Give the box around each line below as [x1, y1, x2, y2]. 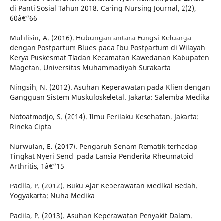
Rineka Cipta [9, 122, 51, 132]
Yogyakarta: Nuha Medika [9, 191, 95, 201]
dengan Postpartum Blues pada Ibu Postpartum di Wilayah [9, 43, 205, 53]
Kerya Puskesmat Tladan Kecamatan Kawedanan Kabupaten [9, 53, 209, 63]
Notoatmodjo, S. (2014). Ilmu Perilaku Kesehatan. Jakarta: [9, 112, 199, 122]
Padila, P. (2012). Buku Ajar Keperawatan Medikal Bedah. [9, 181, 198, 191]
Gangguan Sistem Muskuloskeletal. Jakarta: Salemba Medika [9, 92, 210, 102]
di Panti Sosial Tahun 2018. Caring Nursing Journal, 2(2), [9, 3, 196, 13]
